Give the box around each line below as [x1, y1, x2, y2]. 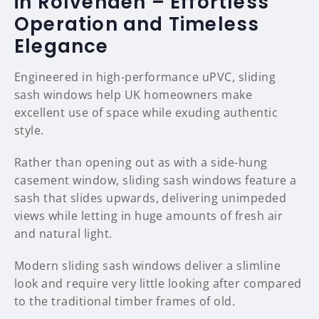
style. [14, 122, 44, 139]
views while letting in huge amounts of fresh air [14, 208, 283, 224]
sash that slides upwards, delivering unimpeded [14, 190, 287, 206]
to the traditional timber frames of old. [14, 293, 236, 310]
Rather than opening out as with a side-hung [14, 155, 268, 171]
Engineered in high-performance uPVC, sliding [14, 69, 276, 85]
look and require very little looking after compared [14, 276, 302, 292]
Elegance [14, 33, 109, 60]
